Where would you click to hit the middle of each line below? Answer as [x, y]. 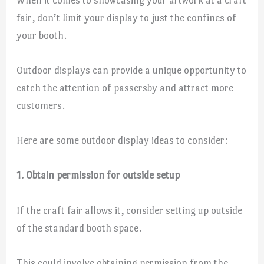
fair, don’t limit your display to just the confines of [127, 17]
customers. [41, 106]
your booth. [42, 35]
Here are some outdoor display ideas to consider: [122, 141]
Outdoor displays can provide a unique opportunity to [132, 70]
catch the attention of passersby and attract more [125, 88]
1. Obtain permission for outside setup [98, 175]
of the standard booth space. [79, 228]
